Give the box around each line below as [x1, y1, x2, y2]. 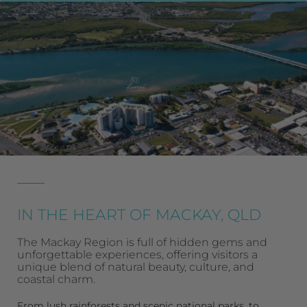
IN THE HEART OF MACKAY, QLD [17, 206, 261, 224]
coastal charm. [17, 272, 95, 286]
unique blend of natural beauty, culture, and [17, 260, 254, 274]
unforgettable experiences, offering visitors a [17, 247, 258, 262]
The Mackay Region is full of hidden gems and [17, 235, 267, 249]
